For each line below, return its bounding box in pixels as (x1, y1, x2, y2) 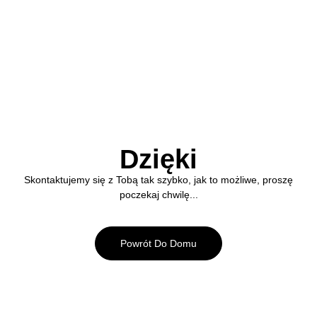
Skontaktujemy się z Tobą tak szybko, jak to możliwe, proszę (24, 174, 293, 185)
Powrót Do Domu (120, 238, 197, 250)
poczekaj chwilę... (119, 189, 198, 200)
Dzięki (120, 144, 197, 174)
